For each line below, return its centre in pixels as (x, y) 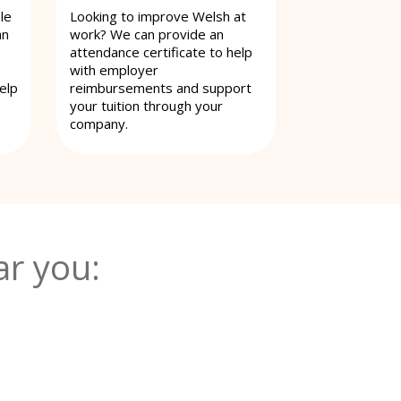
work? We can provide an (147, 34)
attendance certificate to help (161, 51)
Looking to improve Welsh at (158, 16)
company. (99, 123)
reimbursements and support (161, 87)
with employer (114, 69)
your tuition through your (146, 105)
